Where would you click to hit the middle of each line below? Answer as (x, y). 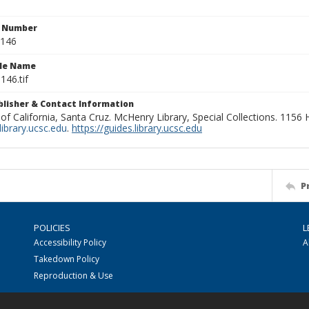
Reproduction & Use (73, 276)
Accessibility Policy (70, 242)
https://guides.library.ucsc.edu (137, 128)
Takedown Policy (67, 259)
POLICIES (52, 228)
